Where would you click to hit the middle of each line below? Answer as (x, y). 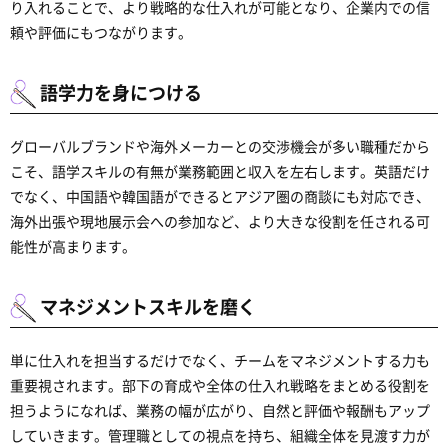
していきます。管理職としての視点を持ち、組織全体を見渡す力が (220, 435)
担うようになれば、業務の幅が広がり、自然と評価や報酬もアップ (220, 410)
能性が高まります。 (73, 246)
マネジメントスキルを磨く (148, 306)
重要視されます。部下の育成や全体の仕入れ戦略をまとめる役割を (220, 385)
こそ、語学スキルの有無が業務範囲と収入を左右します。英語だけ (220, 171)
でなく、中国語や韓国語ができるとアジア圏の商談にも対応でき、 (220, 196)
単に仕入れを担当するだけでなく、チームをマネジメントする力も (220, 360)
